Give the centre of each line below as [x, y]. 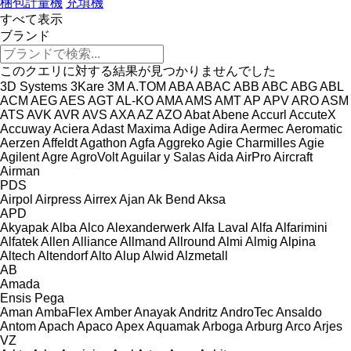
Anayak [155, 312]
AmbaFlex [64, 312]
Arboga [223, 326]
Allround [192, 241]
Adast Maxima [131, 128]
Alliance [95, 241]
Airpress [58, 199]
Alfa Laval [221, 227]
